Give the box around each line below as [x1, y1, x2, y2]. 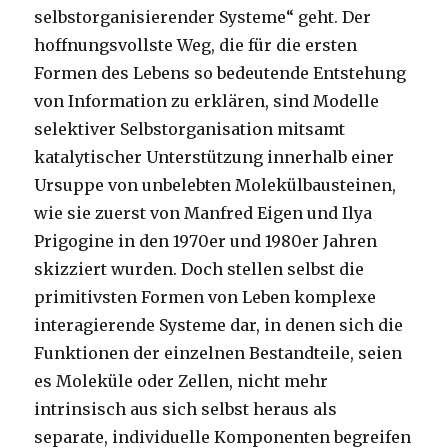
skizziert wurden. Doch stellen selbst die [34, 259, 365, 280]
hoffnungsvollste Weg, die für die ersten [34, 35, 358, 56]
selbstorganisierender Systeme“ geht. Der [34, 7, 372, 28]
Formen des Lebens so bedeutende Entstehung [34, 63, 407, 84]
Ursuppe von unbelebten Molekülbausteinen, [34, 175, 397, 196]
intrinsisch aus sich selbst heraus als [34, 399, 338, 420]
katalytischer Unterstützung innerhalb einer [34, 147, 395, 168]
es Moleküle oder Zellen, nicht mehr [34, 371, 329, 392]
